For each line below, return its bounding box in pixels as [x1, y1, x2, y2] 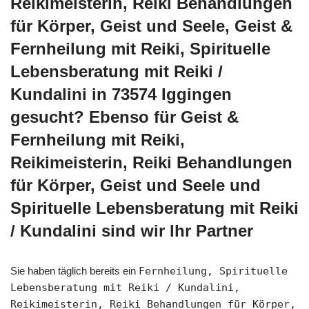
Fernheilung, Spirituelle [139, 264, 288, 277]
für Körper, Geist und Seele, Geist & [10, 16, 292, 35]
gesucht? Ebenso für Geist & [10, 107, 239, 126]
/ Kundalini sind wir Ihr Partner [10, 221, 253, 240]
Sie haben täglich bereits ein [10, 264, 139, 277]
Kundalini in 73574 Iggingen [10, 84, 232, 103]
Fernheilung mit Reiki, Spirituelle [10, 39, 270, 58]
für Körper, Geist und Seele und [10, 175, 261, 195]
